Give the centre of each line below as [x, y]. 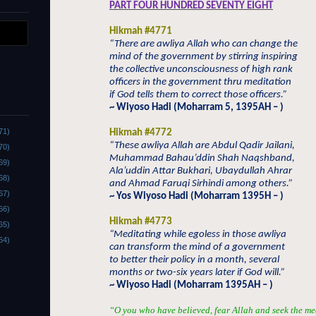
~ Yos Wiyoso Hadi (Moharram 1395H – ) [196, 196]
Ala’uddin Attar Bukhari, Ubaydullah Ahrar [201, 171]
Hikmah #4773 [141, 222]
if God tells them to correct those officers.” [198, 95]
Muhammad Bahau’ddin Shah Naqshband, [202, 158]
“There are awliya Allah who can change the [203, 44]
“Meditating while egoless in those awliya [198, 235]
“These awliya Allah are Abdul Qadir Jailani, [202, 146]
